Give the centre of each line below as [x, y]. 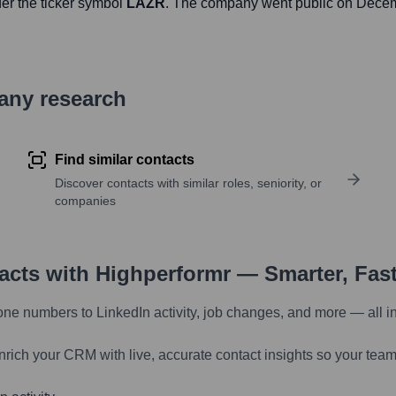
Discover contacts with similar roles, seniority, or [189, 183]
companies [86, 201]
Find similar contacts [125, 160]
